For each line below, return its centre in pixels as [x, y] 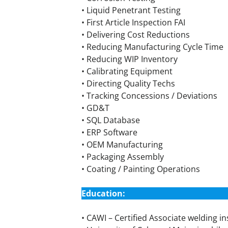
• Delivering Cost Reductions [136, 35]
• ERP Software [109, 132]
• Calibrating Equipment [127, 71]
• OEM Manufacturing [122, 145]
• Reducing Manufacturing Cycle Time [152, 47]
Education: [103, 193]
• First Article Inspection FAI [133, 22]
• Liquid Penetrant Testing [131, 10]
